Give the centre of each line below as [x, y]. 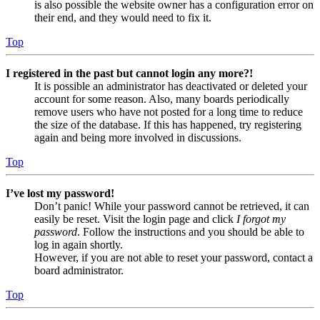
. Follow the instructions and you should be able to [191, 232]
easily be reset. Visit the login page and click [135, 219]
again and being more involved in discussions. [138, 138]
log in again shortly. [79, 245]
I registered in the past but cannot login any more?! [129, 74]
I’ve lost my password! [60, 194]
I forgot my [261, 219]
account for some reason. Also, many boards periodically [162, 99]
